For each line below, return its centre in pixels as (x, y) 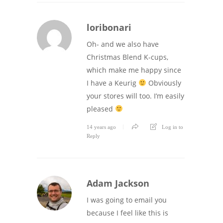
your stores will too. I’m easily (135, 96)
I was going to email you (127, 200)
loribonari (109, 27)
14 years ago (101, 127)
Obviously (164, 83)
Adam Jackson (118, 183)
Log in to (172, 127)
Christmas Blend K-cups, (127, 57)
